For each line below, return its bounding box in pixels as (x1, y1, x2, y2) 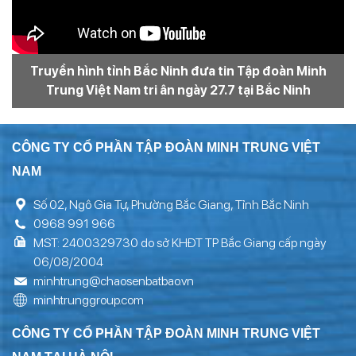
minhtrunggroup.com (33, 292, 144, 308)
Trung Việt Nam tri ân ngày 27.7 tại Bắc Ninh (45, 82, 311, 98)
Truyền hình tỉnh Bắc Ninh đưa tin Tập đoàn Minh (29, 63, 327, 79)
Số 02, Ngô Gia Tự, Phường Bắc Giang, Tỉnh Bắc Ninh (33, 196, 309, 212)
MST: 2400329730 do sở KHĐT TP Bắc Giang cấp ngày (33, 234, 326, 250)
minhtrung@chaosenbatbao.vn (33, 273, 194, 288)
